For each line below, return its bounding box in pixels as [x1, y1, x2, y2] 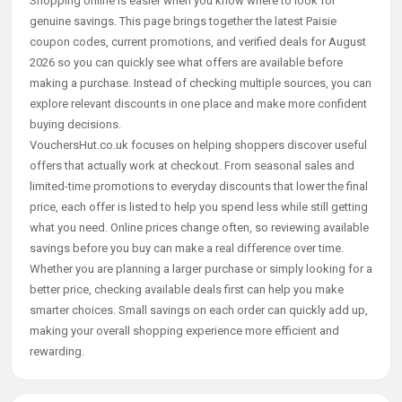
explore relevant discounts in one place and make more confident [30, 97, 367, 110]
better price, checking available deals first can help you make [30, 283, 344, 296]
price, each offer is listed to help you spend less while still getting [30, 200, 368, 214]
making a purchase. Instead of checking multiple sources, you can [30, 76, 371, 90]
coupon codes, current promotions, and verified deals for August [30, 35, 366, 48]
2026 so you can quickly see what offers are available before [30, 56, 343, 69]
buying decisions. [30, 118, 121, 131]
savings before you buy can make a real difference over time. [30, 241, 344, 255]
